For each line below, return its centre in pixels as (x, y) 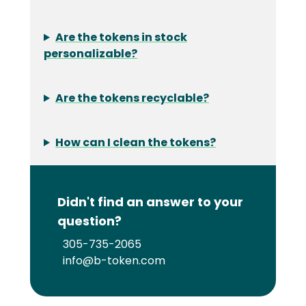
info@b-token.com (114, 261)
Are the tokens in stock (121, 38)
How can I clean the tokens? (135, 143)
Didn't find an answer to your (150, 202)
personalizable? (91, 54)
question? (89, 221)
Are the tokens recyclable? (132, 98)
